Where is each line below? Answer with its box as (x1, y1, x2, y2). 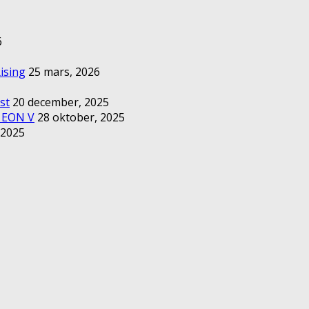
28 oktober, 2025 (37, 109, 125, 125)
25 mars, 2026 (28, 63, 100, 79)
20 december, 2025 (12, 94, 109, 110)
